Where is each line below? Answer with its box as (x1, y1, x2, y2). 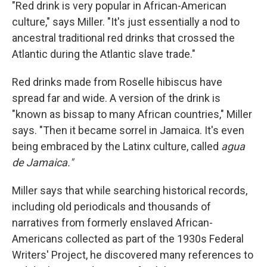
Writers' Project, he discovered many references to (12, 249, 253, 261)
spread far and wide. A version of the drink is (12, 92, 221, 104)
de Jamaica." (12, 156, 73, 169)
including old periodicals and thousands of (12, 200, 211, 213)
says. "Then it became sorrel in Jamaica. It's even (12, 124, 244, 136)
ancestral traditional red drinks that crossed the (12, 32, 235, 44)
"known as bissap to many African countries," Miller (12, 108, 252, 120)
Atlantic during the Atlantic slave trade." (12, 48, 195, 60)
